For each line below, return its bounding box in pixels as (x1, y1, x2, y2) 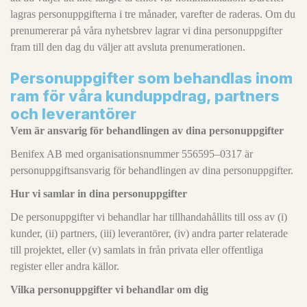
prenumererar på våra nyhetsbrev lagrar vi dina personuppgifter (10, 25, 282, 36)
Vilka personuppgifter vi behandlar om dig (10, 284, 208, 295)
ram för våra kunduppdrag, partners (10, 87, 280, 105)
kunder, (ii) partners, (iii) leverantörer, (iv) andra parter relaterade (10, 228, 288, 239)
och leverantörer (10, 105, 136, 123)
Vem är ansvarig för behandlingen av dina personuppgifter (10, 125, 284, 136)
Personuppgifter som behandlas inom (10, 69, 293, 87)
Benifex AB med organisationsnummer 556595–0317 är (10, 148, 253, 160)
